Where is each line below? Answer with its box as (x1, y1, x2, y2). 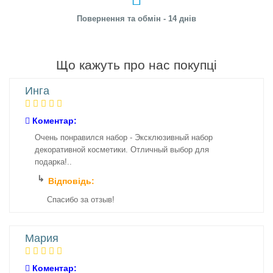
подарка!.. (35, 157, 72, 166)
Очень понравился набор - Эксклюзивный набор (35, 133, 213, 142)
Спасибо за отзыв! (47, 195, 115, 204)
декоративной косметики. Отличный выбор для (35, 145, 209, 154)
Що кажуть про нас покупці (56, 58, 217, 72)
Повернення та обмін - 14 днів (77, 14, 196, 23)
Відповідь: (48, 176, 94, 186)
